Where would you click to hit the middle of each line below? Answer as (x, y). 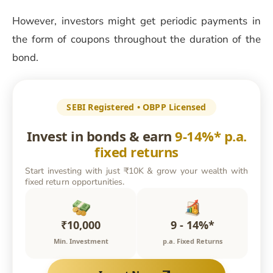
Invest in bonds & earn (101, 136)
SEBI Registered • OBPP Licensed (136, 107)
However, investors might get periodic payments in (136, 21)
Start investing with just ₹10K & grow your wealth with (136, 171)
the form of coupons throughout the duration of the (136, 39)
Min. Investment (81, 241)
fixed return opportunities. (75, 182)
